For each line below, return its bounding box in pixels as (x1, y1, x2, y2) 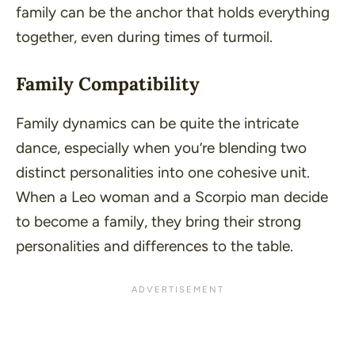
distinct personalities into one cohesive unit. (16, 162, 310, 181)
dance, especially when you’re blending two (16, 138, 307, 157)
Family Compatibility (16, 71, 200, 95)
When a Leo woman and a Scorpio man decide (16, 187, 328, 206)
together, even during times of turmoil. (16, 28, 273, 47)
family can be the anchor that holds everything (16, 3, 330, 22)
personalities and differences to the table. (16, 236, 293, 255)
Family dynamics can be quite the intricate (16, 113, 299, 132)
